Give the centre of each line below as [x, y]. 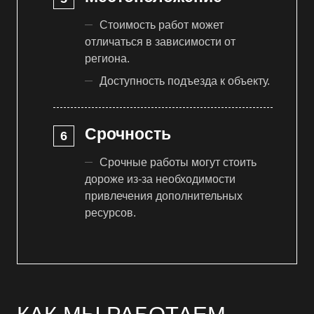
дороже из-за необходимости [160, 179]
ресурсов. [110, 213]
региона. [107, 58]
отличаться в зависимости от [160, 41]
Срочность [128, 134]
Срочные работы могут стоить [178, 162]
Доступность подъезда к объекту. [185, 81]
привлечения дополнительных [164, 196]
